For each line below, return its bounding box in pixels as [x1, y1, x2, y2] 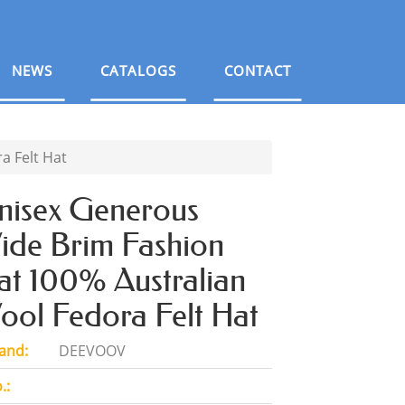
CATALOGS [99, 61, 176, 80]
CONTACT [223, 61, 291, 80]
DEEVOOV [55, 341, 126, 361]
